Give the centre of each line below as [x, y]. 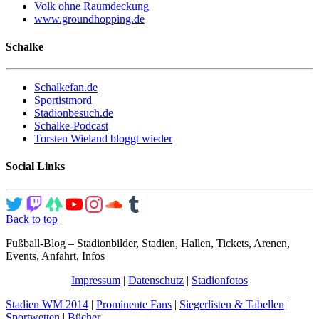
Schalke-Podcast [71, 126]
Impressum [96, 280]
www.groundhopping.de [89, 19]
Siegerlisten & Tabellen [232, 304]
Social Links [35, 167]
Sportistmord [63, 100]
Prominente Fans [134, 304]
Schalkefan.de [66, 88]
